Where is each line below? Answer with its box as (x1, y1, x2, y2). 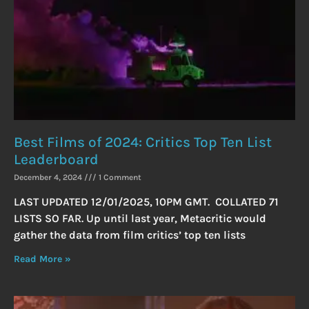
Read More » (14, 252, 71, 265)
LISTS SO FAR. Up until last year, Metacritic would (14, 211, 266, 225)
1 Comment (97, 172, 141, 182)
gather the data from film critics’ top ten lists (14, 228, 246, 241)
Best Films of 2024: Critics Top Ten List (14, 133, 272, 150)
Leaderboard (14, 150, 99, 168)
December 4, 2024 (14, 172, 84, 182)
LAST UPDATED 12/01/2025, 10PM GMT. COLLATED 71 (14, 195, 279, 208)
